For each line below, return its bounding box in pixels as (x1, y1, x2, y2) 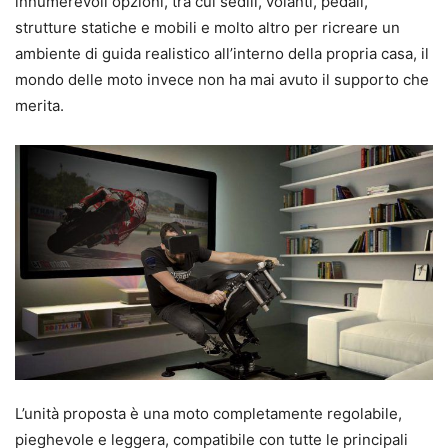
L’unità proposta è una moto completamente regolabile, (15, 404, 402, 424)
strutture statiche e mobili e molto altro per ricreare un (15, 17, 400, 37)
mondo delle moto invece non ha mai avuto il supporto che (15, 69, 429, 89)
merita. (15, 95, 64, 115)
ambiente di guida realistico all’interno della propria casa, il (15, 43, 429, 63)
